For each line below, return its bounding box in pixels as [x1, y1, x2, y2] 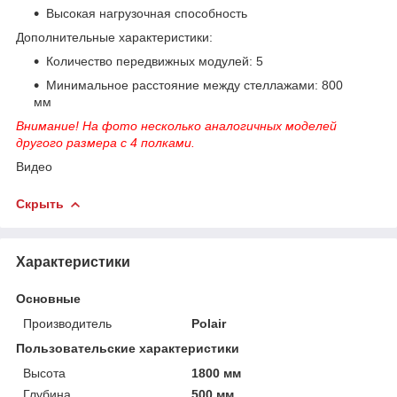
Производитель [23, 315, 112, 331]
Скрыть [16, 196, 64, 211]
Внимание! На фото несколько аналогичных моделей [16, 118, 337, 133]
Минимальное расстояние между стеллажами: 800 [46, 77, 343, 92]
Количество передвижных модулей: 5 [46, 53, 263, 68]
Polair [191, 315, 227, 331]
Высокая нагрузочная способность [46, 5, 247, 20]
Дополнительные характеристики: [16, 29, 213, 44]
